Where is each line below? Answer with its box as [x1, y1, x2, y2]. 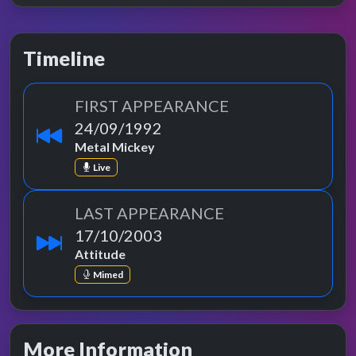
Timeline [23, 45, 105, 70]
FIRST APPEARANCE [75, 95, 229, 115]
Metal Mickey [75, 138, 155, 154]
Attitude [75, 246, 126, 261]
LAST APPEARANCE [75, 203, 224, 222]
